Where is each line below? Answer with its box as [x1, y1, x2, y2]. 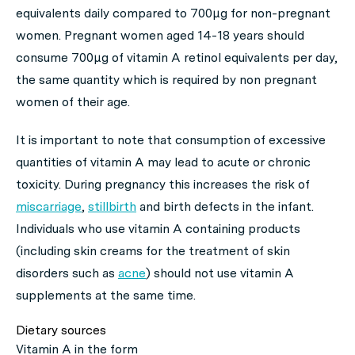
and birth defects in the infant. [136, 199, 314, 214]
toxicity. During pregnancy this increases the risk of [16, 177, 310, 192]
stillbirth [88, 199, 136, 214]
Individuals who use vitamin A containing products [16, 221, 300, 236]
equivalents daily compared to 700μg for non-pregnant [16, 6, 330, 21]
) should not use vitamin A [146, 265, 294, 281]
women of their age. [16, 94, 130, 109]
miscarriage [16, 199, 82, 214]
